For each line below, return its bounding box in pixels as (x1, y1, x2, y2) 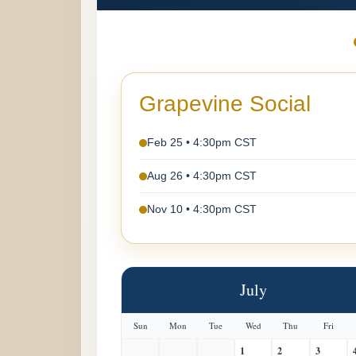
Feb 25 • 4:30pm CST (147, 136, 257, 149)
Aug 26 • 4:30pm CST (147, 169, 257, 183)
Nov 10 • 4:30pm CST (147, 203, 257, 216)
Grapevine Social (139, 91, 311, 117)
